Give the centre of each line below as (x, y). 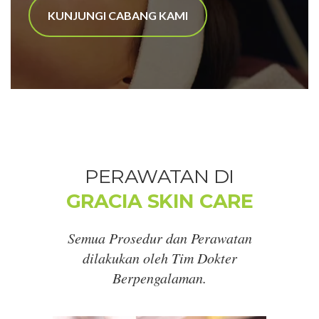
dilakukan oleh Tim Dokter (159, 257)
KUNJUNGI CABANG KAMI (118, 16)
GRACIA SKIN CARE (159, 201)
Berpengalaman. (159, 277)
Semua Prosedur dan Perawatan (159, 237)
